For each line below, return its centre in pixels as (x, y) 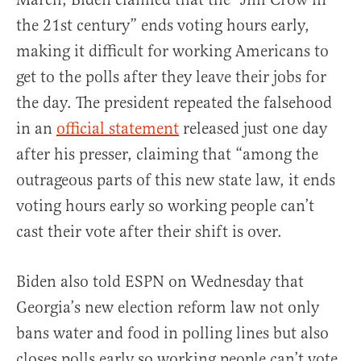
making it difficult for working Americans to (172, 51)
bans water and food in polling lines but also (172, 333)
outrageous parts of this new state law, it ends (176, 180)
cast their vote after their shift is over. (149, 232)
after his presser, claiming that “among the (167, 154)
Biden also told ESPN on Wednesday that (160, 282)
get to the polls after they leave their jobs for (171, 77)
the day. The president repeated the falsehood (174, 103)
